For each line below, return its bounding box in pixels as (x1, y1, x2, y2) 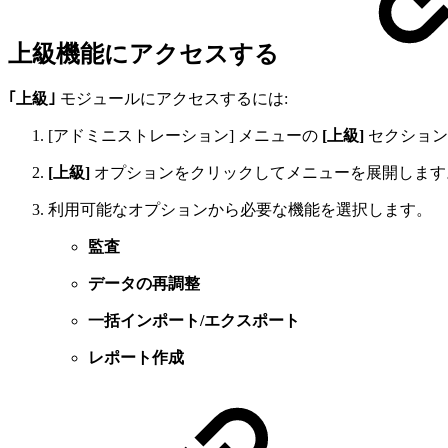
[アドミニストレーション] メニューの (48, 127, 322, 145)
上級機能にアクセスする (8, 40, 279, 67)
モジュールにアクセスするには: (56, 90, 288, 108)
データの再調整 (88, 275, 200, 293)
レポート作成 (88, 349, 184, 367)
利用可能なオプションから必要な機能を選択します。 (48, 201, 432, 219)
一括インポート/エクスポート (88, 312, 300, 330)
